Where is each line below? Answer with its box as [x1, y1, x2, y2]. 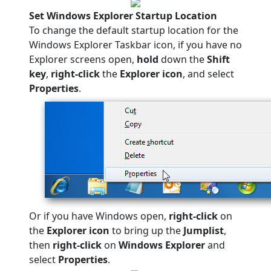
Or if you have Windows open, [29, 209, 169, 223]
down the [158, 53, 207, 66]
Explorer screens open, [29, 53, 137, 66]
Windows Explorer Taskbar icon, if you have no [29, 38, 242, 51]
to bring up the [109, 224, 183, 237]
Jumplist [183, 224, 224, 237]
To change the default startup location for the [29, 24, 238, 37]
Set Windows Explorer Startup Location [29, 9, 217, 22]
